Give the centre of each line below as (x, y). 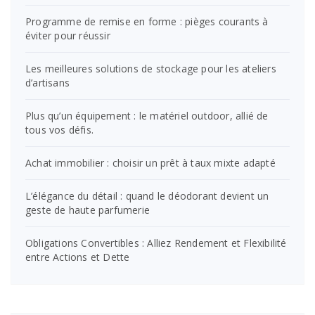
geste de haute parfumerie (88, 210)
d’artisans (48, 82)
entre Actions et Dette (78, 257)
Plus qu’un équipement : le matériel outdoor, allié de (147, 115)
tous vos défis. (59, 129)
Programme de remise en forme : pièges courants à (147, 21)
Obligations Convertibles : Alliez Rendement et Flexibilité (156, 243)
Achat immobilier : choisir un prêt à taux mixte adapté (150, 162)
